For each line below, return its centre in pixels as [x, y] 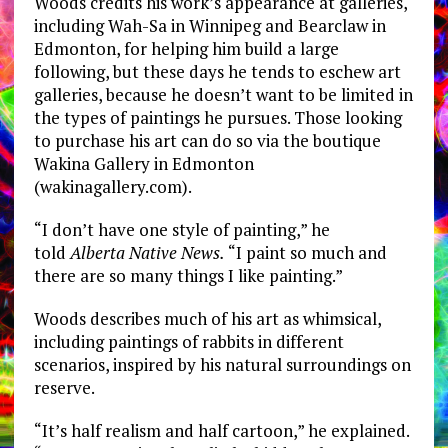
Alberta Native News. [147, 253]
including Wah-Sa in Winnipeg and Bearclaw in [209, 26]
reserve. [64, 388]
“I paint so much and [305, 253]
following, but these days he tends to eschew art [217, 72]
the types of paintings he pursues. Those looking [217, 118]
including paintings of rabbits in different [188, 342]
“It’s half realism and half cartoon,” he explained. [221, 431]
